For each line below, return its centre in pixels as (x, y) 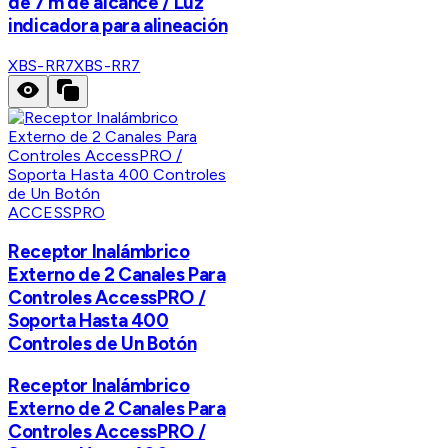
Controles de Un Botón (102, 344)
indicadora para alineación (118, 26)
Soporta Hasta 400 (88, 321)
